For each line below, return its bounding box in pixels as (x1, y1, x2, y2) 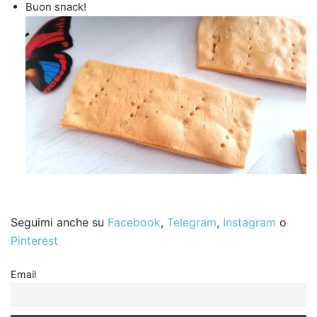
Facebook (108, 215, 161, 230)
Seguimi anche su (11, 215, 108, 230)
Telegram (167, 215, 217, 230)
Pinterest (11, 234, 58, 248)
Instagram (223, 215, 279, 230)
